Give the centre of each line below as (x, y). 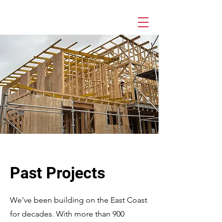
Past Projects (57, 173)
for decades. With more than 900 (67, 214)
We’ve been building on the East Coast (79, 200)
